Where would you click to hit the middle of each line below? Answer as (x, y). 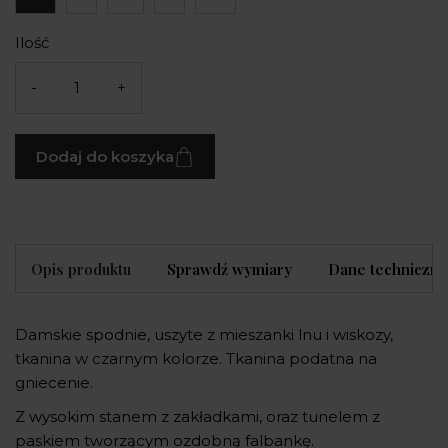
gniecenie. (56, 383)
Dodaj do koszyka (105, 156)
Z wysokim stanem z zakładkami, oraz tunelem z (197, 417)
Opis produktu (81, 269)
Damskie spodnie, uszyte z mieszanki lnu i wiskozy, (204, 335)
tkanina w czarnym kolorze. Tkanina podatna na (196, 359)
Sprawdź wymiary (229, 269)
